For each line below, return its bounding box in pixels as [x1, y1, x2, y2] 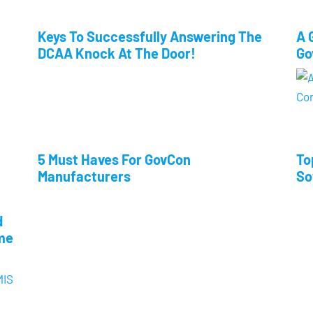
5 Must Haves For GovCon [38, 151, 191, 168]
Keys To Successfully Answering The [38, 28, 262, 45]
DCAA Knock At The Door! [38, 45, 196, 61]
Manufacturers [38, 168, 131, 184]
